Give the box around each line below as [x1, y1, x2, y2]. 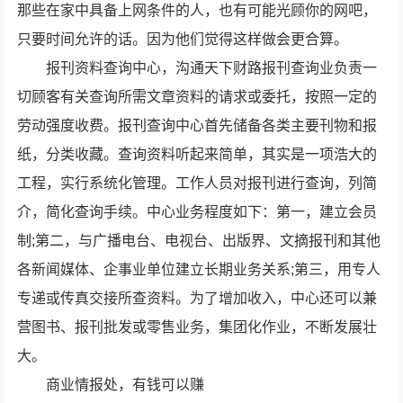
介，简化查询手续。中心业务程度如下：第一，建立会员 [17, 204, 378, 219]
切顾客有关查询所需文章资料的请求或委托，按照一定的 [17, 89, 378, 104]
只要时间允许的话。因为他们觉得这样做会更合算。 [17, 31, 349, 47]
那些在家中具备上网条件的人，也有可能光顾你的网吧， [17, 3, 378, 18]
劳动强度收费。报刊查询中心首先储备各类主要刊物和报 [17, 118, 378, 133]
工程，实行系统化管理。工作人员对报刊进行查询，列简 [17, 175, 378, 191]
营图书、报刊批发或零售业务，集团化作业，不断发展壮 [17, 319, 378, 335]
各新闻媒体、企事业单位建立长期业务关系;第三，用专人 [17, 262, 381, 277]
